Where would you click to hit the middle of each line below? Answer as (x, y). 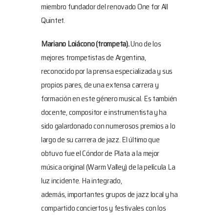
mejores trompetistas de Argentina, (94, 57)
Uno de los (146, 44)
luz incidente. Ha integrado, (82, 181)
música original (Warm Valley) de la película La (108, 167)
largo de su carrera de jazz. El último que (100, 140)
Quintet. (53, 20)
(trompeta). (113, 44)
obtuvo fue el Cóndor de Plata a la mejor (100, 153)
